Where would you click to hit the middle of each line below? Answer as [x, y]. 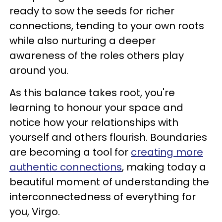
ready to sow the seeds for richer [92, 11]
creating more [167, 152]
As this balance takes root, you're [92, 93]
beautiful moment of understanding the [109, 182]
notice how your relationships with [94, 123]
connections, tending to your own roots [107, 26]
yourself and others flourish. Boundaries [108, 138]
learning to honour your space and [96, 108]
